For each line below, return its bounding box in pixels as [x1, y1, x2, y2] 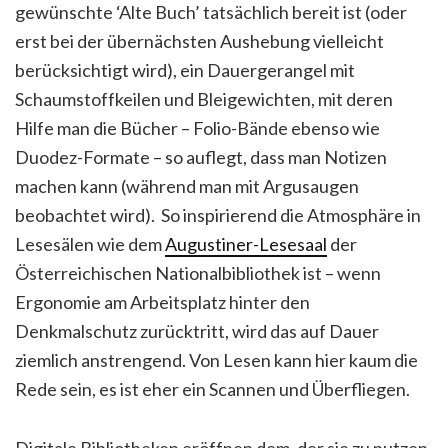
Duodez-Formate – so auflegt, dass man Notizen [15, 146, 387, 168]
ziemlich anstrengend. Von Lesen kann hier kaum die [15, 349, 418, 371]
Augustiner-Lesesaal [165, 233, 327, 255]
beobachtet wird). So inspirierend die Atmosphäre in [15, 204, 421, 226]
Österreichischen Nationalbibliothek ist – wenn [15, 262, 381, 284]
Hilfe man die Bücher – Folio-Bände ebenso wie [15, 117, 380, 139]
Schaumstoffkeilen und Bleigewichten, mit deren [15, 88, 393, 110]
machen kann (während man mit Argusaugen [15, 175, 359, 197]
